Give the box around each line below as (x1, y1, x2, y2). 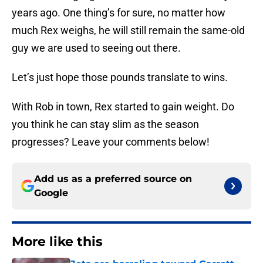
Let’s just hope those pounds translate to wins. (12, 71, 228, 84)
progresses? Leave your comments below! (12, 136, 210, 149)
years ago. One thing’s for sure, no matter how (12, 6, 225, 19)
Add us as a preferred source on (34, 173, 192, 185)
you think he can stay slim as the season (12, 118, 199, 131)
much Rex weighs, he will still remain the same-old (12, 24, 245, 37)
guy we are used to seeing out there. (12, 42, 181, 55)
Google (34, 187, 68, 199)
